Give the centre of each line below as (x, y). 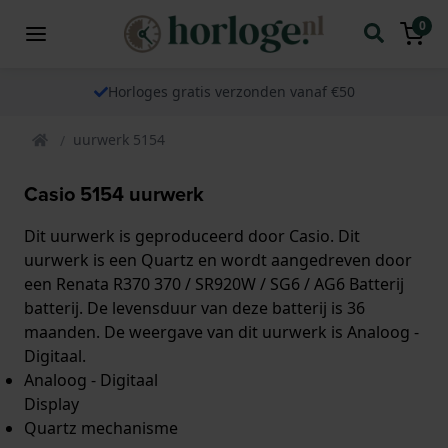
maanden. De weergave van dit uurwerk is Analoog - (221, 331)
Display (51, 403)
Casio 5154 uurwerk (114, 193)
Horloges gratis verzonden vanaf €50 (231, 91)
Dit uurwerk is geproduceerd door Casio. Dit (192, 235)
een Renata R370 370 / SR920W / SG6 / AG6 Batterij (214, 283)
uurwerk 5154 (119, 139)
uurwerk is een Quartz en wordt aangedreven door (218, 259)
